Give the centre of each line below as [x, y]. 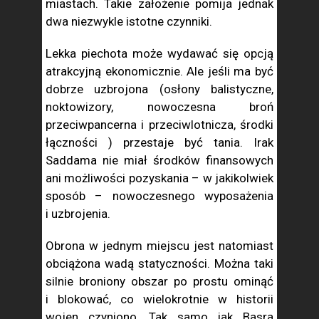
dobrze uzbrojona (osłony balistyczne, [159, 89]
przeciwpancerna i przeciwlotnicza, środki [159, 125]
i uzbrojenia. [78, 214]
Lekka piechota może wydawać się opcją [159, 53]
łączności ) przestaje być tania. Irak [159, 142]
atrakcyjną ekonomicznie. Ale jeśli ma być [159, 71]
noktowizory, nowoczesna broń [159, 107]
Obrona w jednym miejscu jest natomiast [159, 246]
